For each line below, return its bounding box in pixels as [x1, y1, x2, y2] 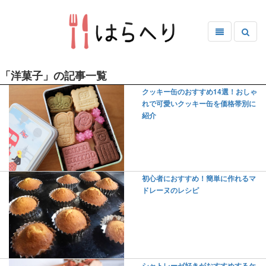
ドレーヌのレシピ [142, 185, 199, 196]
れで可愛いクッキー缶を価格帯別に [142, 98, 256, 109]
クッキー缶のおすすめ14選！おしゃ [142, 86, 257, 97]
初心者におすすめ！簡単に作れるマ [142, 173, 256, 184]
